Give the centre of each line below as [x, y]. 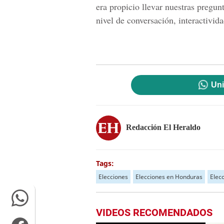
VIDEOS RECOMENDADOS [154, 212]
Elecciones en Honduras [169, 177]
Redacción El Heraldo [163, 127]
